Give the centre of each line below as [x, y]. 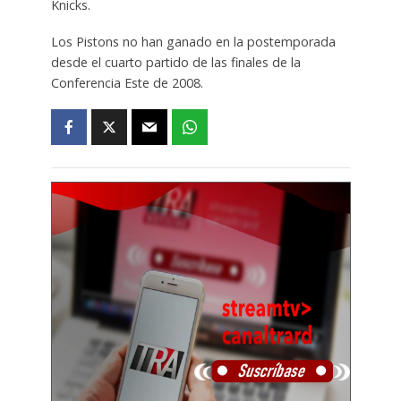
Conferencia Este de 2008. [127, 83]
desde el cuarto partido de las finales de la [175, 63]
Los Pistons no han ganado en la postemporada [193, 42]
